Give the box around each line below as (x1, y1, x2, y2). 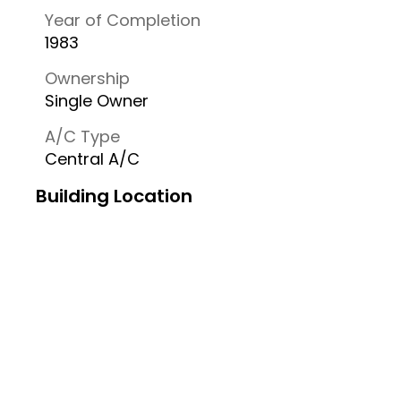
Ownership (45, 67, 130, 90)
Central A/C (45, 148, 140, 170)
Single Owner (45, 90, 149, 112)
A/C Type (45, 125, 120, 148)
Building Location (36, 183, 192, 209)
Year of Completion (45, 9, 200, 31)
